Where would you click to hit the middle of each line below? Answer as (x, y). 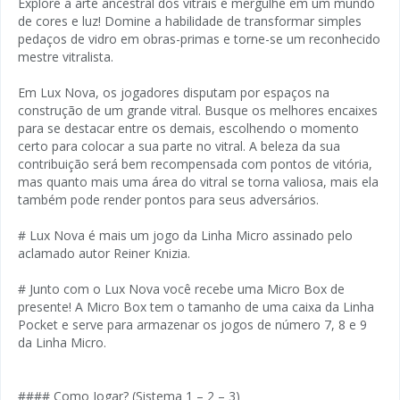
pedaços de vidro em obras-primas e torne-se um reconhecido (199, 38)
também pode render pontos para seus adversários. (168, 199)
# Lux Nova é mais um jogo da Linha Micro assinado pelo (185, 235)
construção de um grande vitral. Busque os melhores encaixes (198, 110)
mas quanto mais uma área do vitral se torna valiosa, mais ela (198, 181)
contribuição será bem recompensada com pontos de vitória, (195, 163)
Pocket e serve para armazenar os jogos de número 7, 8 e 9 (192, 324)
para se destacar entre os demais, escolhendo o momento (188, 128)
